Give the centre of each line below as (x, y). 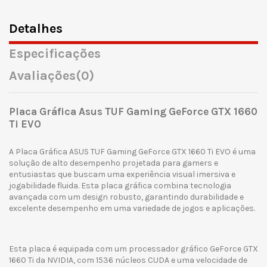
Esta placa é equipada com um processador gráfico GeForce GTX (133, 249)
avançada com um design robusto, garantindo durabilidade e (126, 197)
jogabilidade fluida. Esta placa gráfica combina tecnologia (120, 185)
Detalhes (36, 28)
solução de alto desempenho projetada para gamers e (114, 163)
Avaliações (42, 75)
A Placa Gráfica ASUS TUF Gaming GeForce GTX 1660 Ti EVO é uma (132, 151)
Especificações (55, 53)
